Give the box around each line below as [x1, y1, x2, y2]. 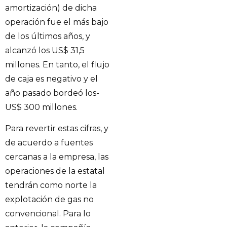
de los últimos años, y [5, 31, 90, 41]
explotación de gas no [5, 195, 94, 205]
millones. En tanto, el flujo [5, 59, 109, 69]
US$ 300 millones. [5, 102, 78, 112]
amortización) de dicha [5, 3, 97, 13]
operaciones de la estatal [5, 166, 105, 176]
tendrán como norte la [5, 180, 97, 191]
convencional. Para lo [5, 209, 91, 219]
